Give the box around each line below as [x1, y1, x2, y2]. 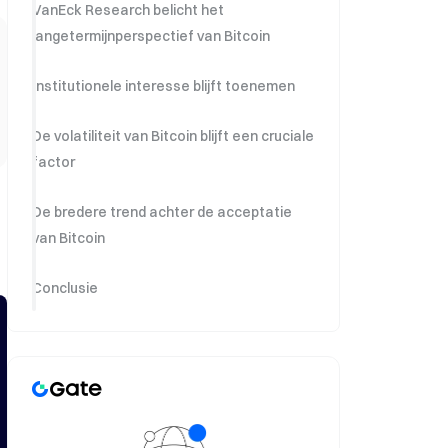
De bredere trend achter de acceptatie [32, 203, 292, 221]
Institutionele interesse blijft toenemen [32, 77, 295, 95]
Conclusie [32, 279, 98, 297]
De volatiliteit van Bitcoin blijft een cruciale [32, 127, 314, 145]
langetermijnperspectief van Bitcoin [32, 27, 270, 45]
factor [32, 153, 75, 171]
